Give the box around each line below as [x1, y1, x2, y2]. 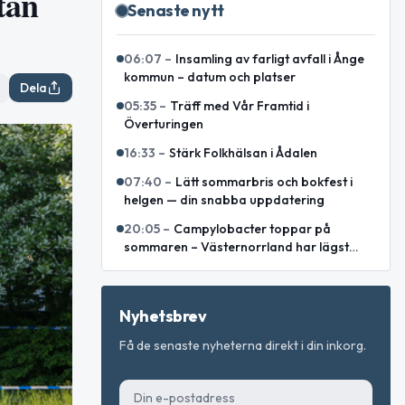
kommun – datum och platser [124, 69, 296, 85]
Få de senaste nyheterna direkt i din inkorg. [119, 337, 366, 353]
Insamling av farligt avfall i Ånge [175, 51, 364, 67]
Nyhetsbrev [119, 306, 207, 326]
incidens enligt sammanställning [124, 257, 311, 273]
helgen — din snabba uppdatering [124, 192, 325, 208]
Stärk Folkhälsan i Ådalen [169, 145, 317, 161]
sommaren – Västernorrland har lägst [124, 239, 349, 255]
